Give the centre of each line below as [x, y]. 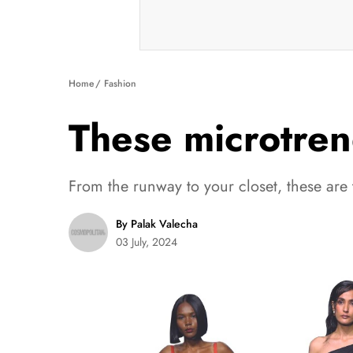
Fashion [120, 84]
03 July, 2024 [147, 242]
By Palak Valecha [157, 224]
